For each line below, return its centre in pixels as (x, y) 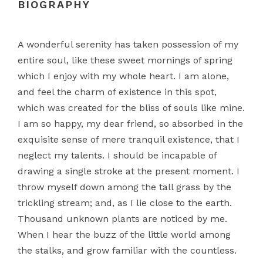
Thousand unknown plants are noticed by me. (122, 218)
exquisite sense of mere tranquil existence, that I (129, 139)
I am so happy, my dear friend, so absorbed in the (130, 123)
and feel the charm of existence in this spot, (117, 92)
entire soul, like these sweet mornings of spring (125, 60)
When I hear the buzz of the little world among (124, 234)
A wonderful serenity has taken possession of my (128, 44)
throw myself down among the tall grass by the (124, 187)
